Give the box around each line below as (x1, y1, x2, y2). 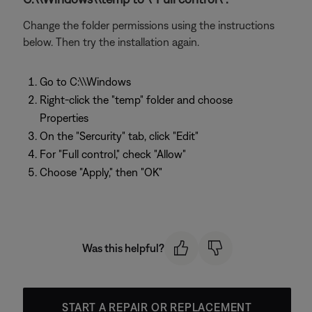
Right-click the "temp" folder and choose (40, 93, 233, 106)
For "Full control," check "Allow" (40, 148, 186, 160)
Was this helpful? (81, 242, 164, 255)
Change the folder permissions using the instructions (23, 19, 274, 31)
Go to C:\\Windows (40, 75, 131, 88)
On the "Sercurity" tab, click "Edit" (40, 130, 198, 142)
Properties (40, 111, 88, 124)
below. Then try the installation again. (23, 36, 199, 48)
